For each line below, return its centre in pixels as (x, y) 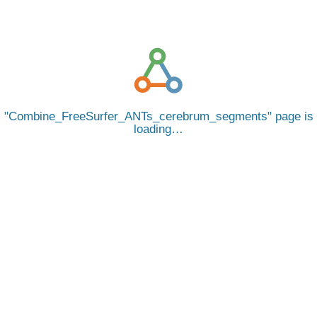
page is (292, 116)
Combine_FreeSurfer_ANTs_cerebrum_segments (138, 116)
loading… (158, 129)
